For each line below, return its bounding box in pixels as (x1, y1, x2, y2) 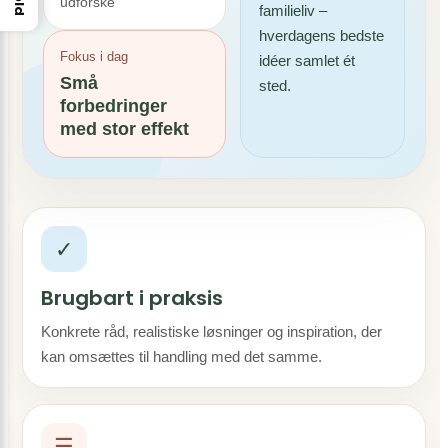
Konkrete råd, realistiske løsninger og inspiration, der (41, 323, 382, 340)
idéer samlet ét (258, 52, 355, 69)
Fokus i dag (60, 49, 128, 64)
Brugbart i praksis (41, 284, 223, 312)
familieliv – (258, 2, 327, 19)
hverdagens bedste (258, 27, 384, 44)
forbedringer (60, 96, 167, 116)
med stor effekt (60, 119, 189, 139)
